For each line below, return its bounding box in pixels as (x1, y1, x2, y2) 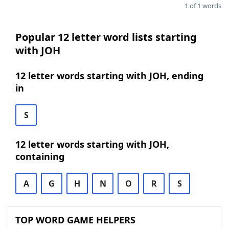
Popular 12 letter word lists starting (15, 30, 197, 44)
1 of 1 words (185, 1, 221, 10)
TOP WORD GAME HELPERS (15, 214, 135, 226)
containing (15, 150, 64, 163)
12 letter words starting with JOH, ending (15, 70, 203, 82)
